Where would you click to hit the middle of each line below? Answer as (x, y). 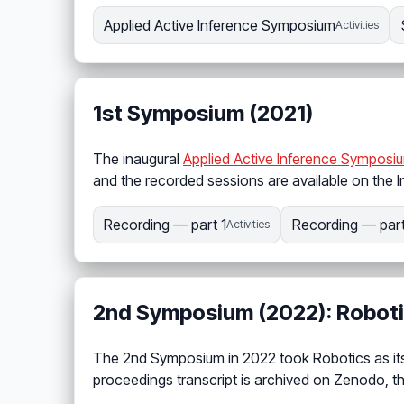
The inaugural (138, 159)
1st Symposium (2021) (203, 114)
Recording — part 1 (165, 225)
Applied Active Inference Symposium (220, 26)
